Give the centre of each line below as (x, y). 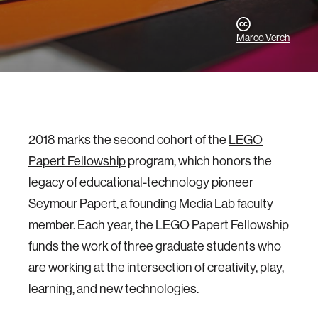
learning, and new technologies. (114, 289)
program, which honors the (199, 161)
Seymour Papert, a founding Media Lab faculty (151, 203)
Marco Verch (263, 38)
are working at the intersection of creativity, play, (156, 267)
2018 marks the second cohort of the (128, 139)
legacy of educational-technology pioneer (141, 182)
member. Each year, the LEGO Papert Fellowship (159, 225)
